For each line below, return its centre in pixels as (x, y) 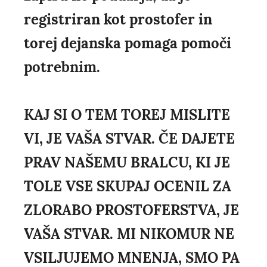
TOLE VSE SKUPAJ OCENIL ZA (128, 187)
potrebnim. (62, 67)
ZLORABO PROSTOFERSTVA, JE (131, 210)
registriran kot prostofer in (118, 20)
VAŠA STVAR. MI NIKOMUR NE (129, 234)
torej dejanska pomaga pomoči (128, 44)
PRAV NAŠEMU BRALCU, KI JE (127, 163)
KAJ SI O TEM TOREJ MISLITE (127, 115)
